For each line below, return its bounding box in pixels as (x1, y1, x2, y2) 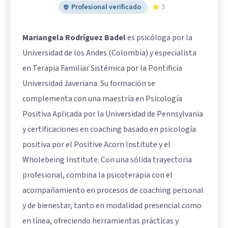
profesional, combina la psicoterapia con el (22, 169, 173, 181)
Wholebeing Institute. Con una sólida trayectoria (22, 154, 192, 165)
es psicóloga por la (126, 32, 192, 43)
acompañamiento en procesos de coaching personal (22, 185, 204, 196)
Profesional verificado (71, 2, 141, 12)
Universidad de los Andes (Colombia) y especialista (22, 47, 196, 59)
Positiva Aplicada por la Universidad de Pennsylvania (22, 108, 203, 120)
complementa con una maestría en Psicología (22, 93, 182, 104)
